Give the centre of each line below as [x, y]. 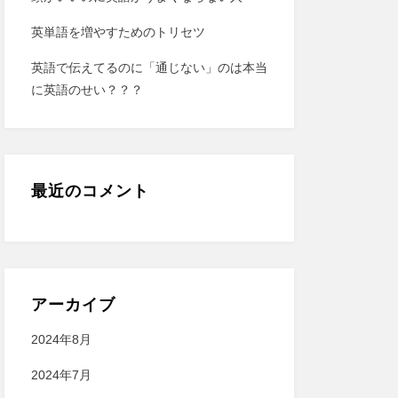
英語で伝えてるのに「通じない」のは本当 [149, 68]
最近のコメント [90, 191]
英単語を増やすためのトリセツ [118, 32]
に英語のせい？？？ [87, 90]
